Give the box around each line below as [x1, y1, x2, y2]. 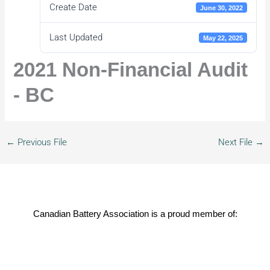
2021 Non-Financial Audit [13, 58, 248, 81]
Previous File [14, 137, 67, 148]
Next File [218, 137, 256, 148]
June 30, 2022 [199, 4, 243, 11]
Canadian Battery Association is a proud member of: [33, 209, 237, 219]
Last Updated [49, 32, 102, 43]
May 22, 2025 [202, 34, 243, 42]
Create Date [49, 2, 97, 13]
